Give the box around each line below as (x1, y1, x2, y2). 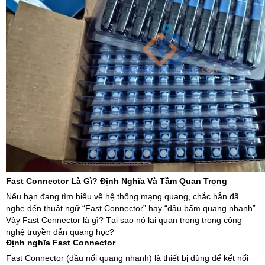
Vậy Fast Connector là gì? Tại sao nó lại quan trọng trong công (6, 215, 242, 225)
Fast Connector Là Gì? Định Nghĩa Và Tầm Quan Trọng (6, 176, 227, 186)
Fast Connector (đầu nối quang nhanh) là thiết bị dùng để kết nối (6, 253, 248, 263)
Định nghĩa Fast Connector (6, 238, 115, 247)
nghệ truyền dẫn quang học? (6, 227, 114, 237)
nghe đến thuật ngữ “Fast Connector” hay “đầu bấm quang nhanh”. (6, 203, 258, 213)
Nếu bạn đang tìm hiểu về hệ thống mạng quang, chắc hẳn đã (6, 192, 239, 201)
